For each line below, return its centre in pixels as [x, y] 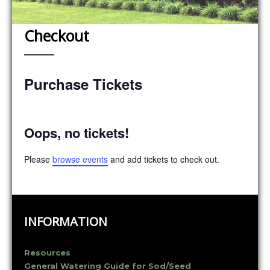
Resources [47, 253]
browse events [80, 159]
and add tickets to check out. [164, 159]
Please [38, 159]
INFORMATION [66, 222]
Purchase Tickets [83, 84]
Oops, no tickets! [77, 133]
